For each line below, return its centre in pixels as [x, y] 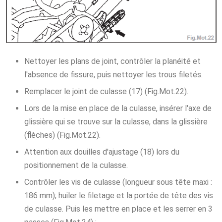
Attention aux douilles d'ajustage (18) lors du [102, 152]
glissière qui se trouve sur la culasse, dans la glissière [116, 121]
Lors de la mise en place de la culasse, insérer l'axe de [118, 108]
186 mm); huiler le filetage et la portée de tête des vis [118, 195]
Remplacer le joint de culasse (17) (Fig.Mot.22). [106, 91]
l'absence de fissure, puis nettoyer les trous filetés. [113, 74]
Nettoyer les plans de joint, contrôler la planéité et [112, 61]
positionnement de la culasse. [76, 165]
